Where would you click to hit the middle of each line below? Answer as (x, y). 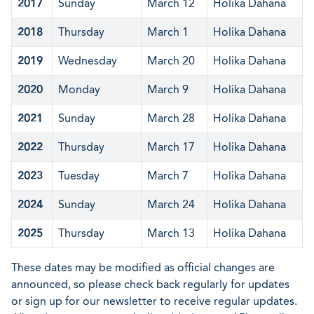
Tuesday (79, 176)
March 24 (171, 204)
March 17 (171, 147)
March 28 (171, 118)
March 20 (171, 61)
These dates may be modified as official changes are (143, 267)
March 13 (171, 233)
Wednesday (88, 61)
